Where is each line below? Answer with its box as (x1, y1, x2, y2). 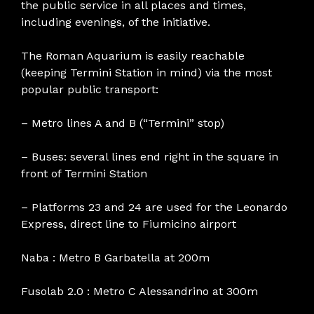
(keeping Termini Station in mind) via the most (21, 65, 272, 79)
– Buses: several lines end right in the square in (21, 149, 278, 163)
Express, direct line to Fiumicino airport (21, 217, 236, 231)
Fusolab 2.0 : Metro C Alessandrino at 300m (21, 284, 258, 298)
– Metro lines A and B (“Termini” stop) (21, 116, 224, 130)
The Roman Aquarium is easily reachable (21, 48, 245, 62)
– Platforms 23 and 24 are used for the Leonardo (21, 200, 287, 214)
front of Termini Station (21, 166, 147, 180)
